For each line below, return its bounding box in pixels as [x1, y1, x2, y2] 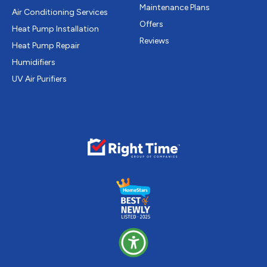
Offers [139, 18, 163, 29]
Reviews [139, 35, 169, 46]
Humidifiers [12, 57, 55, 67]
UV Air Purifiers [12, 73, 67, 84]
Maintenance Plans [139, 2, 210, 13]
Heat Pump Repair [12, 40, 80, 51]
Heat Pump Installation [12, 23, 99, 34]
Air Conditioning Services [12, 7, 108, 17]
